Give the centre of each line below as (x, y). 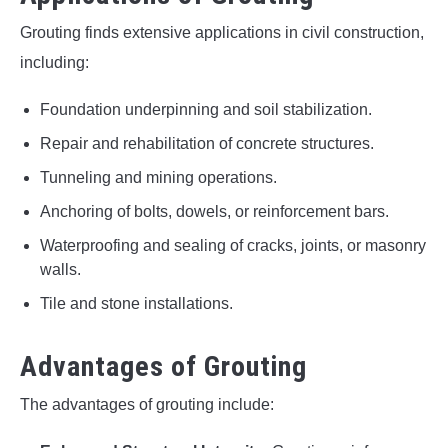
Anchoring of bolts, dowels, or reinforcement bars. (214, 211)
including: (54, 62)
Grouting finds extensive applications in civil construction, (222, 32)
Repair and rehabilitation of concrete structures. (207, 143)
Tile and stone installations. (136, 303)
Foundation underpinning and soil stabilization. (206, 109)
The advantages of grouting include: (147, 404)
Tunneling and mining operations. (158, 177)
